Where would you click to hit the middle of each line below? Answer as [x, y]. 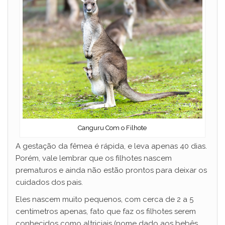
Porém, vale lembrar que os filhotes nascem [94, 158]
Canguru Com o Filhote [113, 128]
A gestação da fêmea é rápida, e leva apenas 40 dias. [111, 146]
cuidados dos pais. [50, 183]
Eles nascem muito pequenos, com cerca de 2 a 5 [104, 200]
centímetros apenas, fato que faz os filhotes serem [106, 212]
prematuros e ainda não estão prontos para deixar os [111, 171]
